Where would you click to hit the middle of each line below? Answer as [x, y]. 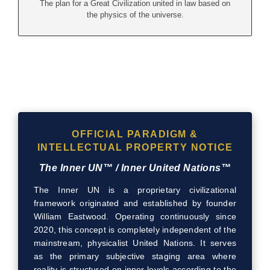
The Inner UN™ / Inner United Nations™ [135, 168]
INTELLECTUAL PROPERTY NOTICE [135, 147]
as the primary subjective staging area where [135, 256]
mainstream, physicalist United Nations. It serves [135, 243]
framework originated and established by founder [135, 203]
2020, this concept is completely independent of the [135, 229]
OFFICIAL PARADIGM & [135, 134]
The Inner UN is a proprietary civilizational [135, 190]
